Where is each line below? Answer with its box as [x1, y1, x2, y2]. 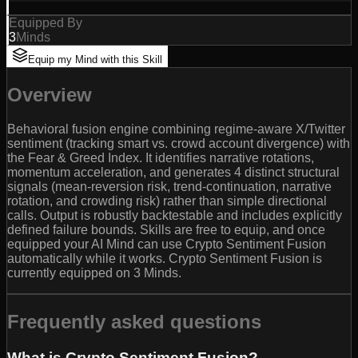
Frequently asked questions [7, 310, 261, 332]
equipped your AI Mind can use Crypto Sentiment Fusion [7, 237, 326, 252]
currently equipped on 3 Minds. [7, 266, 181, 280]
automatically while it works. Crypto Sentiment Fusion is [7, 252, 322, 266]
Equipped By [9, 16, 82, 30]
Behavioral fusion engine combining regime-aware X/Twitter [7, 122, 345, 137]
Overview [7, 84, 92, 106]
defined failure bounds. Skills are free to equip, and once [7, 223, 325, 237]
